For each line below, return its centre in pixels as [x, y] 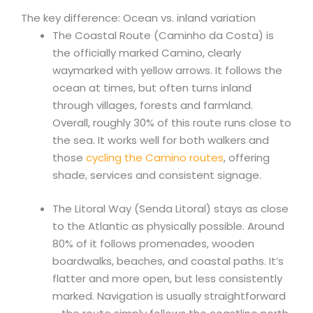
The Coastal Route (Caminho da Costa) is [163, 36]
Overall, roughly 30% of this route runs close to [172, 123]
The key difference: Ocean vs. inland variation [138, 18]
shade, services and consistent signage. [157, 175]
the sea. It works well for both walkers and [161, 140]
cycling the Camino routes [155, 158]
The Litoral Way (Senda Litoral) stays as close [170, 208]
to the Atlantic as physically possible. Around [168, 226]
